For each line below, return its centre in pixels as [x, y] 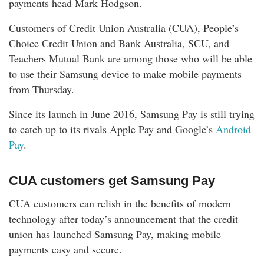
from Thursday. [42, 89]
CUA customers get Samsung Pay [112, 181]
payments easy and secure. [65, 250]
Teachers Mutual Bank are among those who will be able [131, 59]
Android [233, 129]
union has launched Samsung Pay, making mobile [115, 234]
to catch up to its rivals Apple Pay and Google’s [112, 129]
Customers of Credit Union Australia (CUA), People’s [124, 28]
